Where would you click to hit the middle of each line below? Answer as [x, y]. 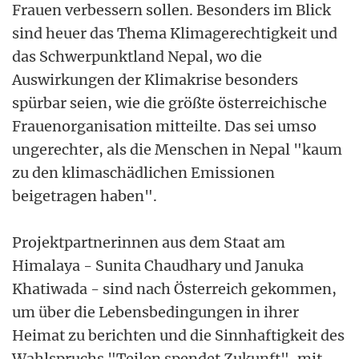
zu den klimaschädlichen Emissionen [143, 172]
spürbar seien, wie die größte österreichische [169, 103]
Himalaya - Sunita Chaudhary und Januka [158, 265]
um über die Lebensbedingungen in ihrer [155, 312]
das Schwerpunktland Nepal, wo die [137, 56]
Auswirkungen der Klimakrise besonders [155, 79]
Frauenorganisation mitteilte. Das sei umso [164, 126]
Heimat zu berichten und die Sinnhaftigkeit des [178, 335]
